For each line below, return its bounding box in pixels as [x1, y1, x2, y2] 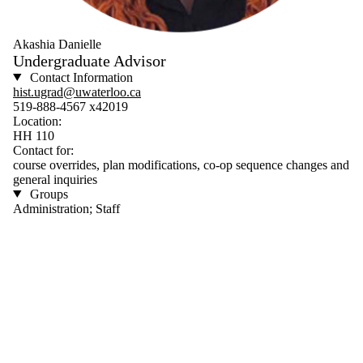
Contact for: [13, 143, 74, 157]
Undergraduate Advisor [13, 51, 166, 70]
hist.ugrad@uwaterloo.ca [13, 84, 141, 99]
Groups [26, 186, 68, 201]
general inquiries [13, 172, 97, 186]
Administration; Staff [13, 201, 120, 216]
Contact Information [26, 70, 133, 84]
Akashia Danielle [13, 36, 101, 51]
